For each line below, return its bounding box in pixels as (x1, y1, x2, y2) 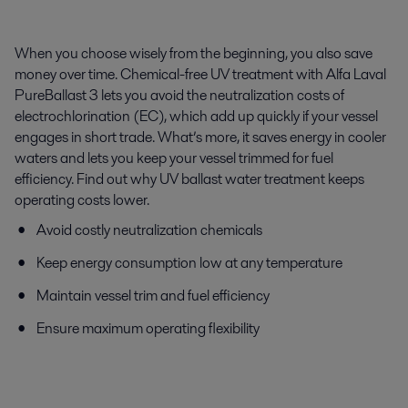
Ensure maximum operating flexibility (36, 318, 260, 339)
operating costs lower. (15, 189, 149, 210)
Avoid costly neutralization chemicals (36, 219, 262, 240)
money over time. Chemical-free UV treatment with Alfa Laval (15, 64, 386, 85)
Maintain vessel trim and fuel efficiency (36, 285, 270, 306)
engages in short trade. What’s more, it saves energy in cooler (15, 127, 386, 148)
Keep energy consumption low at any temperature (36, 252, 342, 273)
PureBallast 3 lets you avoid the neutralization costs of (15, 85, 344, 106)
